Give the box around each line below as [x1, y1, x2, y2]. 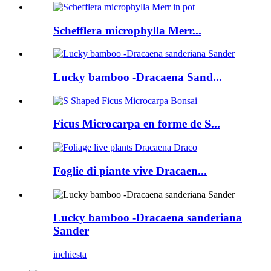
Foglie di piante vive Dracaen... [53, 164, 207, 177]
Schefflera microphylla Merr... [53, 24, 201, 37]
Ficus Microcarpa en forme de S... [53, 117, 220, 131]
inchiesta [53, 249, 87, 260]
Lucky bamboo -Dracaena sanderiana [53, 211, 242, 224]
